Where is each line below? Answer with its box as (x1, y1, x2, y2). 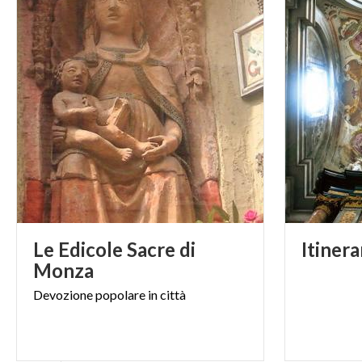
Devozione (33, 286, 93, 302)
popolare (95, 286, 145, 302)
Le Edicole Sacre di (33, 237, 196, 261)
